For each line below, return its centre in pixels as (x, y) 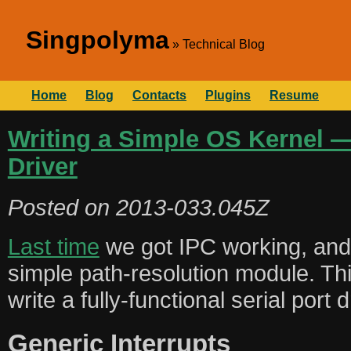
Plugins (228, 95)
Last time (53, 247)
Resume (294, 95)
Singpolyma (98, 40)
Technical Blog (224, 44)
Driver (42, 166)
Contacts (159, 95)
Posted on (62, 208)
